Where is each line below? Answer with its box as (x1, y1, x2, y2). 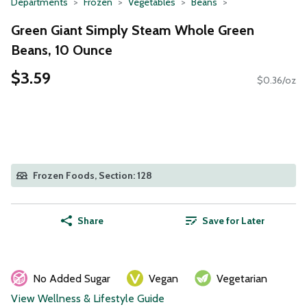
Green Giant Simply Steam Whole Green (11, 21, 254, 38)
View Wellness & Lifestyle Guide (11, 292, 164, 306)
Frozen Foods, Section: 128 (33, 169, 152, 182)
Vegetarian (217, 272, 267, 286)
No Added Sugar (33, 272, 110, 286)
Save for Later (201, 214, 265, 228)
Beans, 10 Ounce (11, 41, 112, 58)
